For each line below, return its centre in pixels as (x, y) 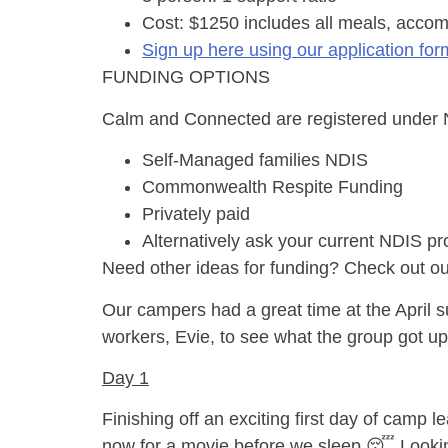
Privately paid (196, 214)
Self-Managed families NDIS (255, 160)
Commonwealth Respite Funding (272, 187)
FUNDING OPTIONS (186, 77)
